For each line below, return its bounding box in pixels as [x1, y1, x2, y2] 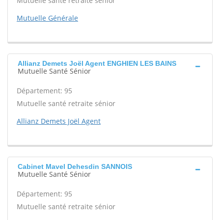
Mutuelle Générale [17, 13, 78, 23]
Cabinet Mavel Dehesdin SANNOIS [18, 163, 132, 170]
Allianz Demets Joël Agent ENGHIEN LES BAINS [18, 59, 176, 67]
